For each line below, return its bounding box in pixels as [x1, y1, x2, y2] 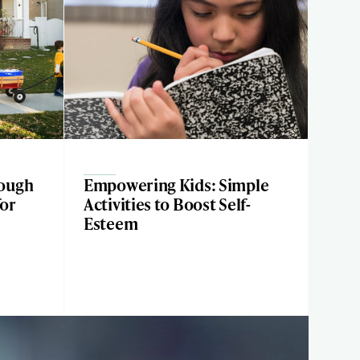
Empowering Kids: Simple [84, 174, 269, 196]
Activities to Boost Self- [84, 193, 252, 215]
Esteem [84, 212, 138, 235]
